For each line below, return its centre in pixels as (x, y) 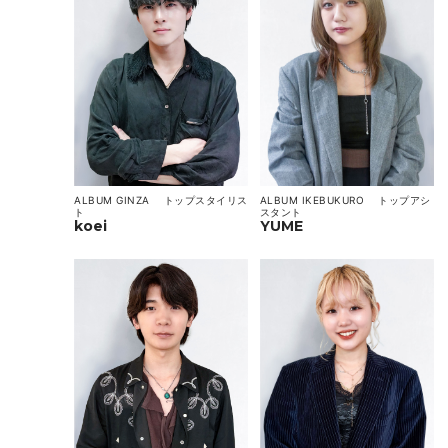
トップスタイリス (205, 199)
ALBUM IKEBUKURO (317, 199)
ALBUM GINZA (117, 199)
